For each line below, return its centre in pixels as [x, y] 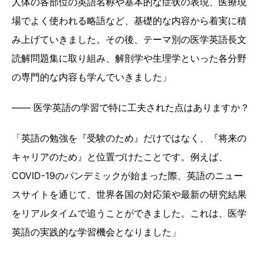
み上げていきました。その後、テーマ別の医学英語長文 [129, 40]
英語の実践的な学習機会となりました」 [96, 232]
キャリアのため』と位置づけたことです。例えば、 [120, 157]
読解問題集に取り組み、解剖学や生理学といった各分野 [129, 58]
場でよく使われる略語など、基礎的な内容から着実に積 [129, 21]
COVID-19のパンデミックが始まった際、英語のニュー [127, 176]
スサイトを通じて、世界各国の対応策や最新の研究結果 [129, 195]
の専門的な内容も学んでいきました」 [93, 77]
